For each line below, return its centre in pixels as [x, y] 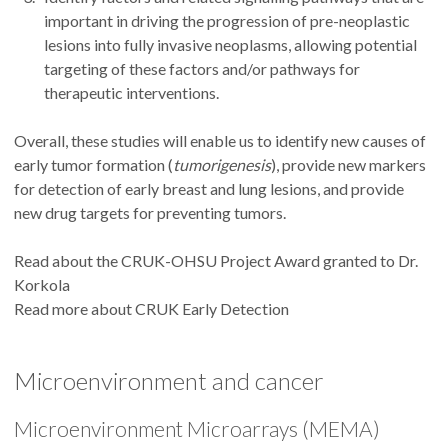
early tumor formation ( [93, 164]
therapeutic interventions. [132, 92]
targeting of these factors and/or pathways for [202, 68]
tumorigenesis [222, 164]
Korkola [42, 284]
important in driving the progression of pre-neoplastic [227, 20]
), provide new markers [348, 164]
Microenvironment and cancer [169, 380]
